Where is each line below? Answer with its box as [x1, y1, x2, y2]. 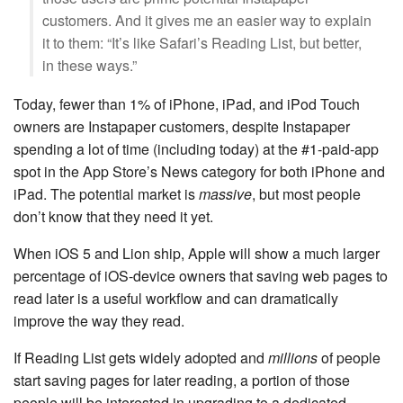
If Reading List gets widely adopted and [13, 347, 268, 368]
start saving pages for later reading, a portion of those [13, 370, 350, 390]
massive [199, 184, 252, 204]
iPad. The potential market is [13, 184, 199, 204]
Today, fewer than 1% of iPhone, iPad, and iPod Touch [13, 94, 360, 114]
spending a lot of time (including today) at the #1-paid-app [13, 139, 379, 159]
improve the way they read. [13, 310, 184, 331]
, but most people [252, 184, 361, 204]
